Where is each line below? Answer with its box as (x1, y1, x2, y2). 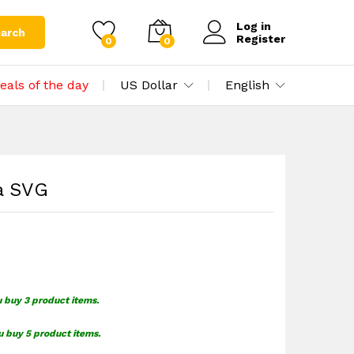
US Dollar (120, 77, 178, 92)
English (225, 77, 269, 92)
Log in (236, 20, 271, 32)
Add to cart (193, 6, 265, 21)
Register (236, 32, 285, 45)
